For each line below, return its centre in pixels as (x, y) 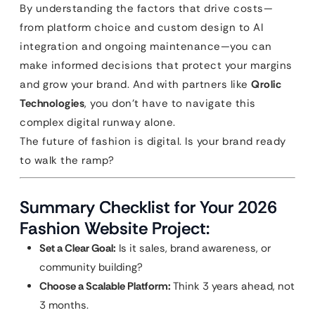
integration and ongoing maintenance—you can (146, 46)
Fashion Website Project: (115, 228)
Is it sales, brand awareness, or (193, 248)
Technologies (52, 103)
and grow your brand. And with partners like (135, 84)
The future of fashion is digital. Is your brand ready (153, 141)
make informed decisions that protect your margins (156, 65)
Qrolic (266, 84)
